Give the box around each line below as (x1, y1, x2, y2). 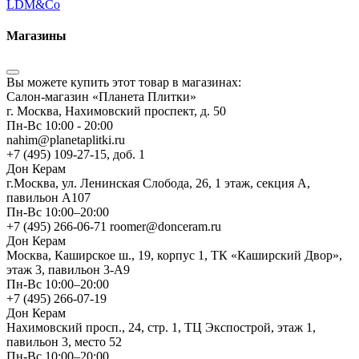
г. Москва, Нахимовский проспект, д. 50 (6, 103, 226, 118)
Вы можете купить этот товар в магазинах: (6, 75, 241, 89)
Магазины (6, 29, 67, 43)
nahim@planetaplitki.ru (6, 132, 125, 147)
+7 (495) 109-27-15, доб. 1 (6, 147, 145, 161)
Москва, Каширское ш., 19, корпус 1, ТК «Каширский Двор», (6, 248, 342, 262)
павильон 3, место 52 (6, 334, 122, 349)
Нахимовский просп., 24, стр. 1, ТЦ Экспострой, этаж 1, (6, 320, 316, 334)
